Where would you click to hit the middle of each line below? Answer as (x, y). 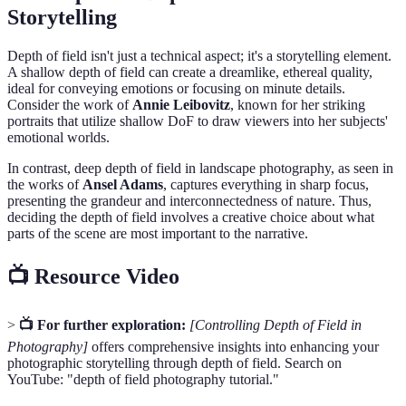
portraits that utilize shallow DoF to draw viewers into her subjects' (198, 121)
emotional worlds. (58, 137)
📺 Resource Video (93, 276)
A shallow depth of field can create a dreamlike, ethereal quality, (190, 72)
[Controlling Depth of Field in (275, 325)
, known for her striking (298, 104)
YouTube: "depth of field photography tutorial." (143, 380)
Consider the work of (70, 104)
